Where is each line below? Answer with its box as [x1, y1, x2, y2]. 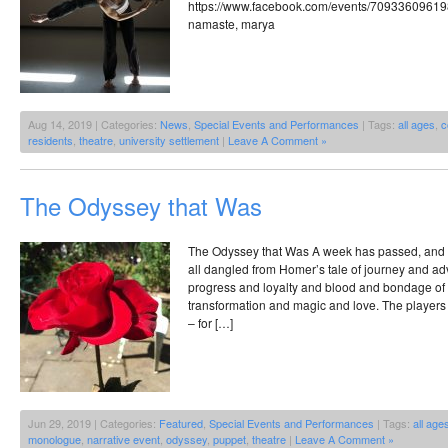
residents [28, 131, 73, 148]
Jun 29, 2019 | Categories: [28, 414, 159, 431]
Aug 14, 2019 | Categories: [28, 115, 160, 132]
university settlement [119, 131, 219, 148]
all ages [398, 115, 435, 132]
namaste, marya [188, 14, 275, 32]
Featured [159, 414, 203, 431]
